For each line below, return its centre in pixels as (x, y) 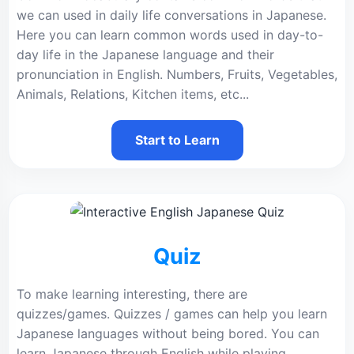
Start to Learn (177, 140)
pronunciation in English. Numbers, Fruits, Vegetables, (177, 74)
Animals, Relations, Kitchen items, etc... (133, 94)
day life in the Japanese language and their (145, 55)
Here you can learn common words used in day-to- (170, 35)
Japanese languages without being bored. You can (168, 333)
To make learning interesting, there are (132, 294)
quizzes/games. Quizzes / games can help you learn (172, 314)
